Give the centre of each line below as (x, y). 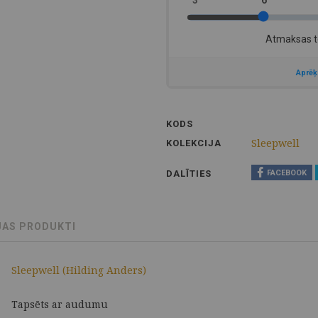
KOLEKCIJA (194, 143)
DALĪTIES (189, 174)
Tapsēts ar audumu (60, 304)
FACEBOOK (286, 173)
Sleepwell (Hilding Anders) (79, 270)
